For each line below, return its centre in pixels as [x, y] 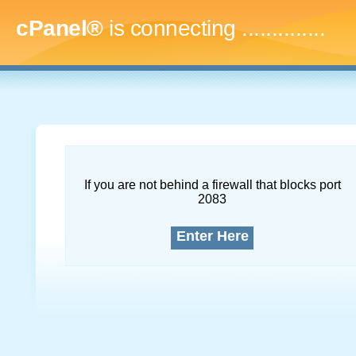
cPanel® [60, 28]
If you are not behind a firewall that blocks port [212, 185]
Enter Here [212, 236]
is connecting [172, 28]
